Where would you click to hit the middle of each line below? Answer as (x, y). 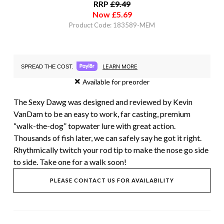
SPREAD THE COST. (47, 66)
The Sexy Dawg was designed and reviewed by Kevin (103, 102)
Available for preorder (116, 82)
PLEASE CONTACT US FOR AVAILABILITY (112, 180)
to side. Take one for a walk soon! (70, 162)
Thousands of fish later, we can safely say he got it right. (107, 138)
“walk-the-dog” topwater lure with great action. (94, 126)
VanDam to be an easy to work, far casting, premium (102, 114)
